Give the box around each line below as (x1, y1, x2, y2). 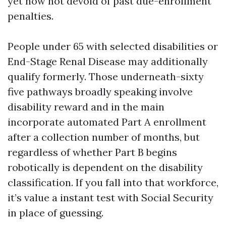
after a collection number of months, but (8, 131, 200, 143)
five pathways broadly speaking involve (8, 85, 193, 98)
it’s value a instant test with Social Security (8, 191, 213, 204)
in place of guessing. (8, 206, 103, 219)
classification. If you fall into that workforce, (8, 176, 218, 189)
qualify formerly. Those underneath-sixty (8, 70, 204, 83)
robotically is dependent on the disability (8, 161, 203, 174)
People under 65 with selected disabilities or (8, 40, 218, 52)
